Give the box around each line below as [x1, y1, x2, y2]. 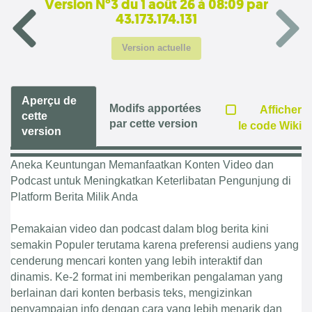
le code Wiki [238, 119, 302, 132]
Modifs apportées [109, 102, 201, 115]
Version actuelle [121, 42, 191, 54]
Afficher [260, 103, 302, 116]
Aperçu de [22, 95, 77, 107]
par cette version [109, 118, 198, 130]
